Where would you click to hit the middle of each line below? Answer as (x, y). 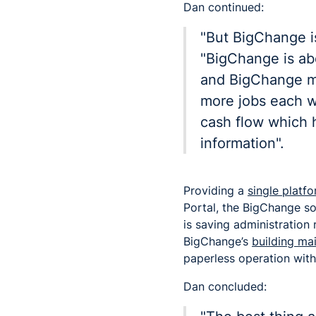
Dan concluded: (225, 286)
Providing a (215, 190)
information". (242, 143)
